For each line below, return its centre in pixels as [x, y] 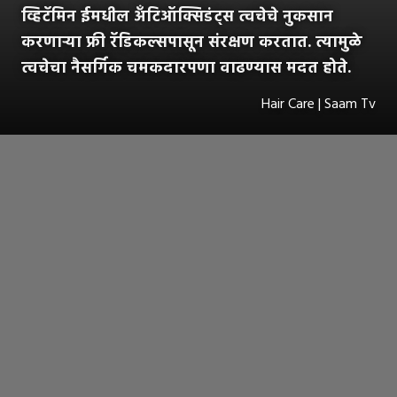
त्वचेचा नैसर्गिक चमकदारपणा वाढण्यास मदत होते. [186, 69]
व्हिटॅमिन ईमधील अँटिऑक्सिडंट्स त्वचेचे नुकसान [177, 18]
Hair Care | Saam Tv [319, 105]
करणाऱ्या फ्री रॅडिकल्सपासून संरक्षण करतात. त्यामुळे [192, 43]
